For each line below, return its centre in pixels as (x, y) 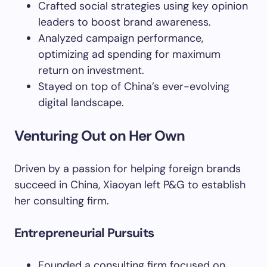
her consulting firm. (62, 201)
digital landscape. (81, 103)
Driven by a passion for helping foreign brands (128, 169)
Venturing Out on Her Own (100, 136)
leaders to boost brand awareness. (125, 22)
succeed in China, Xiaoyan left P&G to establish (130, 185)
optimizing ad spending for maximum (129, 54)
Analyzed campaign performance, (121, 38)
